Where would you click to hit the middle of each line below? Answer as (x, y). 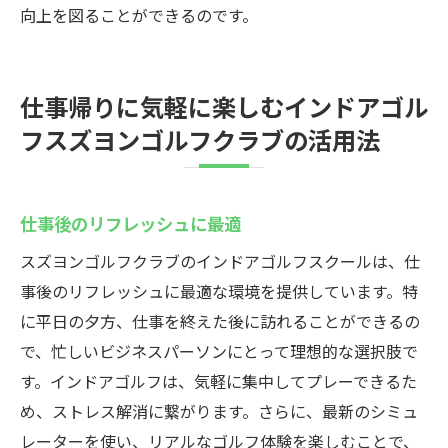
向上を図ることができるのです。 (139, 15)
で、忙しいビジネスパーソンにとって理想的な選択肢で (219, 351)
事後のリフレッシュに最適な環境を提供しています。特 (219, 291)
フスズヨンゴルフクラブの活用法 (200, 139)
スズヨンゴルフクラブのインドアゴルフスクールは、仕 (220, 261)
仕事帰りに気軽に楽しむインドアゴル (224, 106)
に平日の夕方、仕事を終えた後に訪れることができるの (220, 321)
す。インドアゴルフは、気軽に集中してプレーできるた (218, 381)
